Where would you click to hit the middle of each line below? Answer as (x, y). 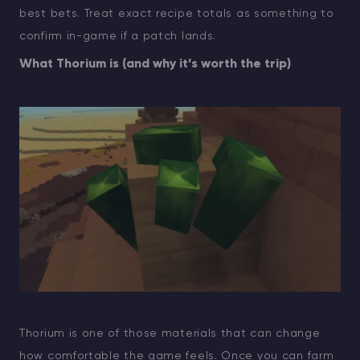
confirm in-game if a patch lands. (118, 37)
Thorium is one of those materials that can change (170, 334)
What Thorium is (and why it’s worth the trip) (155, 65)
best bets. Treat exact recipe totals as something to (177, 14)
